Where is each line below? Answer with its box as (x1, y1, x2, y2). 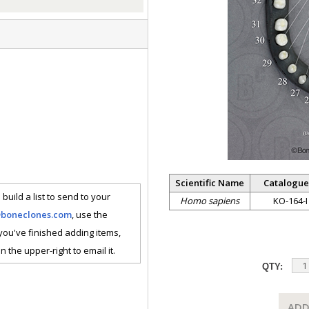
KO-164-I (273, 195, 308, 207)
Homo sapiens (180, 195, 239, 207)
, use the (72, 208, 108, 221)
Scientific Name (175, 177, 244, 189)
